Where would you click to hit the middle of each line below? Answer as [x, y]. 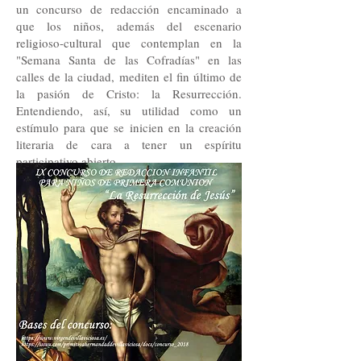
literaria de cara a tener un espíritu [129, 144]
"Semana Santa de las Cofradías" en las [129, 60]
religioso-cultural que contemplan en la [129, 43]
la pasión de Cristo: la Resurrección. [129, 93]
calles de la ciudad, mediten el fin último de [129, 77]
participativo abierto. [68, 161]
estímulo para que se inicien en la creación [129, 127]
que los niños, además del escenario [129, 26]
